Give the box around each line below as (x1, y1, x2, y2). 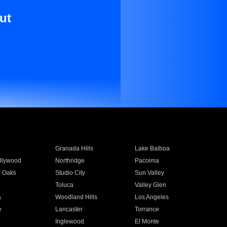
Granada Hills (55, 145, 93, 152)
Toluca (55, 181, 73, 188)
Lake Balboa (135, 145, 170, 152)
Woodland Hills (55, 194, 97, 201)
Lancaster (55, 206, 83, 213)
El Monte (135, 218, 160, 225)
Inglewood (55, 218, 84, 225)
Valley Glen (135, 181, 167, 188)
